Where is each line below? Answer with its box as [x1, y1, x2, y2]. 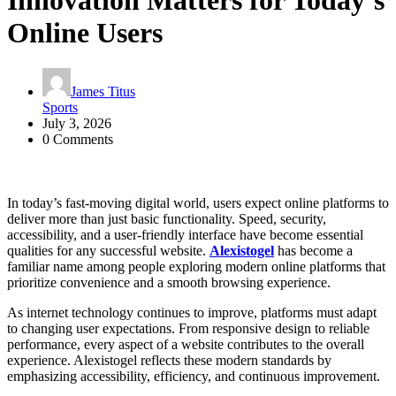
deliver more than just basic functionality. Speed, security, [7, 211, 326, 227]
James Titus [71, 84, 135, 100]
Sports [42, 100, 78, 116]
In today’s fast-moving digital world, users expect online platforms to [7, 195, 389, 211]
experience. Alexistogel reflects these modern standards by [7, 353, 331, 369]
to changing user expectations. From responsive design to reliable [7, 321, 369, 337]
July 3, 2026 [42, 116, 111, 132]
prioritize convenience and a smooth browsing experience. [7, 275, 331, 291]
